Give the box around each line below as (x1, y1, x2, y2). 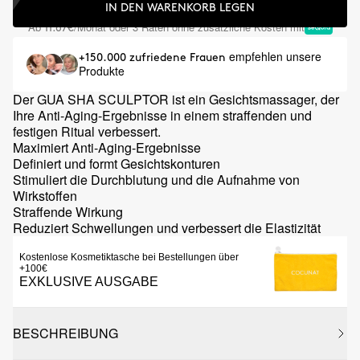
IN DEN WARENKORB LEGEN (105, 2, 255, 13)
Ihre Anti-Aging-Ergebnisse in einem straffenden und (13, 106, 312, 125)
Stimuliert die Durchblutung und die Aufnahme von (13, 170, 300, 189)
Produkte (79, 63, 125, 79)
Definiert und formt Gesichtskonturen (13, 154, 220, 173)
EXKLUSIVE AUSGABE (19, 275, 158, 288)
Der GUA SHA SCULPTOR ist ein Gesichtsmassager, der (13, 90, 339, 108)
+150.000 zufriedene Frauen (79, 52, 229, 63)
